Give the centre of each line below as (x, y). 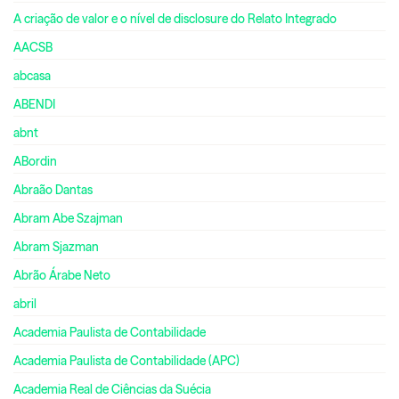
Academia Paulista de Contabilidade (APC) (126, 360)
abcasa (32, 75)
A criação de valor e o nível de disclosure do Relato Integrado (175, 18)
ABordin (35, 161)
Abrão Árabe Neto (62, 275)
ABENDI (34, 104)
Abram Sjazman (56, 246)
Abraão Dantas (53, 189)
